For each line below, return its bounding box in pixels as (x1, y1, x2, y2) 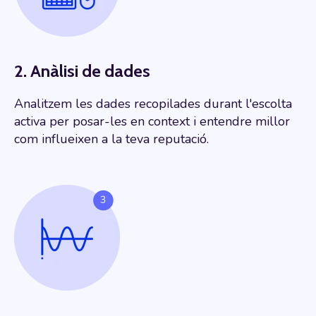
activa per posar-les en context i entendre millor (14, 113, 290, 130)
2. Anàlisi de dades (14, 61, 150, 82)
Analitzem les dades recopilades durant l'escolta (14, 95, 292, 113)
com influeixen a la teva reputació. (14, 130, 209, 148)
